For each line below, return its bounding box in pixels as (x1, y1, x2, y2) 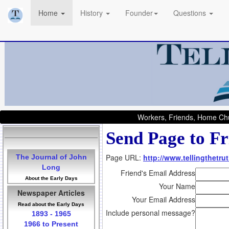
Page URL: (106, 152, 143, 163)
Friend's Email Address (121, 168, 195, 178)
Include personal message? (106, 208, 195, 218)
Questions (173, 8, 208, 18)
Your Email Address (132, 194, 195, 205)
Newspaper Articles (17, 188, 85, 198)
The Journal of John (15, 153, 87, 162)
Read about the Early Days (18, 201, 84, 208)
